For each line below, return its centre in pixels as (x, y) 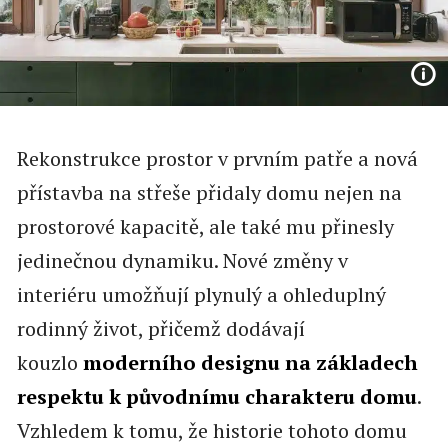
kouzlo (49, 363)
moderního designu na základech (250, 363)
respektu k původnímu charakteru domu (216, 397)
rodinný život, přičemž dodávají (160, 329)
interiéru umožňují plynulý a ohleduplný (201, 295)
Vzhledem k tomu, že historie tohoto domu (211, 431)
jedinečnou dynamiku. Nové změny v (182, 261)
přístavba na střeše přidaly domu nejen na (209, 193)
